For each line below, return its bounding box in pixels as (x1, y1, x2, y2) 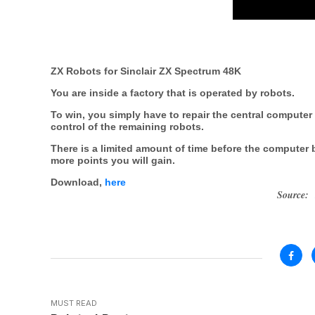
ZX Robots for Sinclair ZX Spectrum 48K (51, 65, 241, 77)
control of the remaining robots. (51, 121, 204, 132)
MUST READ (51, 298, 97, 308)
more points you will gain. (51, 155, 175, 166)
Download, (51, 176, 105, 188)
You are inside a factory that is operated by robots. (51, 87, 295, 98)
